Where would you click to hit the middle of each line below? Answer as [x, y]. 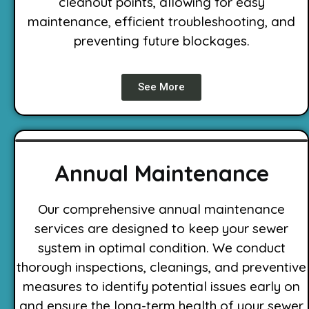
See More [161, 87]
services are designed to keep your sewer [161, 229]
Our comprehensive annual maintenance [161, 209]
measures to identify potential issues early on [161, 287]
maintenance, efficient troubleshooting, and [161, 21]
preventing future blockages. [161, 40]
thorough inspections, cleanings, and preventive [161, 267]
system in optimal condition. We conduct [161, 248]
